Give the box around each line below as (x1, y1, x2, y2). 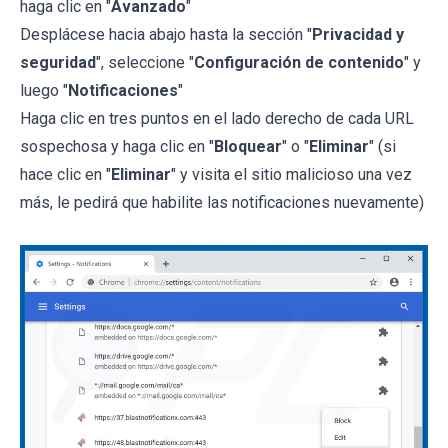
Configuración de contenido (194, 52, 404, 72)
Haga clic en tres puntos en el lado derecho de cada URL (20, 108, 414, 128)
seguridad (20, 52, 96, 72)
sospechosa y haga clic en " (20, 136, 214, 156)
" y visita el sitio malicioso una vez (171, 164, 412, 184)
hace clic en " (20, 164, 111, 184)
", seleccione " (96, 52, 194, 72)
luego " (20, 80, 68, 100)
